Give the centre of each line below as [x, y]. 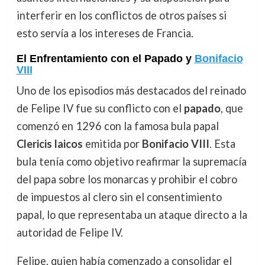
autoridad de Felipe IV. [70, 232]
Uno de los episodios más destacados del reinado [131, 90]
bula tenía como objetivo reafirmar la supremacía [131, 161]
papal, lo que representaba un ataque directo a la [132, 214]
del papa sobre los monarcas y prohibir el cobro [127, 179]
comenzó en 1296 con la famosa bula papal [117, 126]
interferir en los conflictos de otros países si [121, 16]
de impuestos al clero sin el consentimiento [119, 197]
